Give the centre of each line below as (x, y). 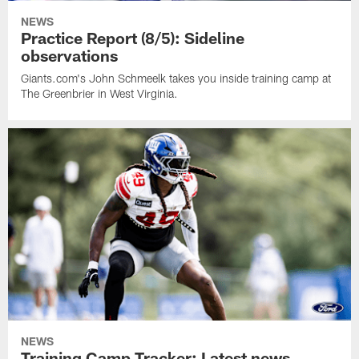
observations (70, 55)
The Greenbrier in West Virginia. (100, 93)
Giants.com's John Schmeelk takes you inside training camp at (176, 78)
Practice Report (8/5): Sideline (133, 37)
